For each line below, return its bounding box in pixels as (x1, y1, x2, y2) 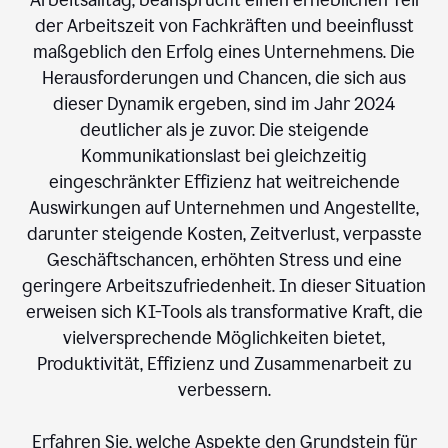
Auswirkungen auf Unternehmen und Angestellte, (29, 196, 419, 219)
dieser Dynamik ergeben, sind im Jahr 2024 (53, 92, 395, 115)
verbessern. (177, 378, 271, 401)
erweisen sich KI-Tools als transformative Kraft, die (25, 300, 423, 323)
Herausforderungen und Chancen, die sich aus (42, 66, 406, 89)
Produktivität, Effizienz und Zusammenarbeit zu (36, 352, 412, 375)
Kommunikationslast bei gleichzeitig (81, 144, 367, 167)
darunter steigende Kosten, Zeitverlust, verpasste (26, 222, 422, 245)
